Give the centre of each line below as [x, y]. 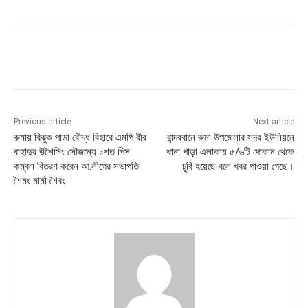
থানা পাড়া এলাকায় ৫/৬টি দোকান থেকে [230, 152]
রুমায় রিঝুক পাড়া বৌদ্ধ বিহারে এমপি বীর [80, 138]
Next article [273, 122]
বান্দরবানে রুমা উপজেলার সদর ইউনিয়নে [230, 138]
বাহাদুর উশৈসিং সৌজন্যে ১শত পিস [72, 152]
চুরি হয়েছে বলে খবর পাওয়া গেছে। [238, 167]
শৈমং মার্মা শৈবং [40, 181]
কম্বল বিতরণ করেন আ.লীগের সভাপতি [76, 167]
